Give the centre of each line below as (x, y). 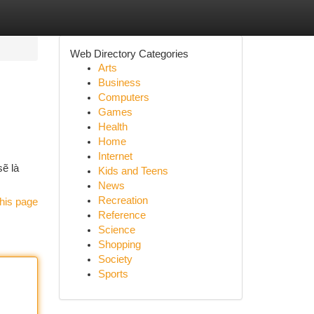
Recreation (123, 200)
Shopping (119, 245)
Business (119, 83)
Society (115, 259)
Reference (122, 215)
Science (116, 230)
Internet (115, 156)
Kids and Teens (133, 171)
